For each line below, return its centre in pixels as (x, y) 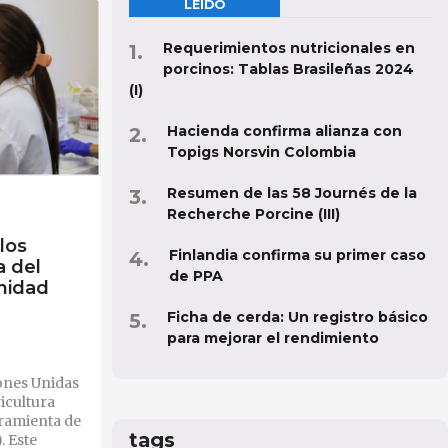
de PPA (196, 275)
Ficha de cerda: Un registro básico (297, 316)
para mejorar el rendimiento (273, 337)
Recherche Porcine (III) (253, 213)
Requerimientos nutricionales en (289, 47)
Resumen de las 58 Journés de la (292, 192)
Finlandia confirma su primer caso (297, 254)
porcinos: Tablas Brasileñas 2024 (288, 68)
